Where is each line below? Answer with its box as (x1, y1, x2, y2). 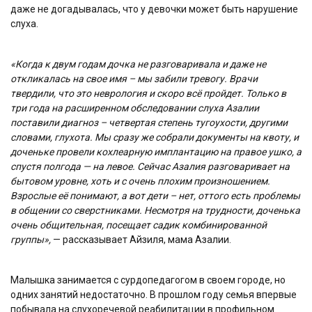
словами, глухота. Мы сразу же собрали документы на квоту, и (10, 131, 299, 143)
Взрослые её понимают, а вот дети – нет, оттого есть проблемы (10, 189, 300, 201)
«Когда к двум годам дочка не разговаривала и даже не (10, 58, 266, 70)
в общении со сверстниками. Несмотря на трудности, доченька (10, 204, 300, 216)
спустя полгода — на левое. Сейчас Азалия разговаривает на (10, 160, 290, 172)
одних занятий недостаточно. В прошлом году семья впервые (10, 288, 297, 300)
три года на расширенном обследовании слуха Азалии (10, 102, 259, 114)
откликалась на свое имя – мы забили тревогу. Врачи (10, 72, 258, 84)
